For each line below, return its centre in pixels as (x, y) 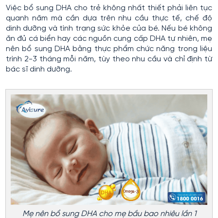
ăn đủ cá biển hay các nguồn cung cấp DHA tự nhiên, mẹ (109, 38)
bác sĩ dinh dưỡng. (39, 69)
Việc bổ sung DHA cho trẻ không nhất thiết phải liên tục (109, 8)
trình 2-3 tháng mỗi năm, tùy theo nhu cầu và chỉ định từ (109, 59)
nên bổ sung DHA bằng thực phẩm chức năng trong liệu (109, 49)
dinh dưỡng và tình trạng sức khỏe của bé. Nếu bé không (109, 28)
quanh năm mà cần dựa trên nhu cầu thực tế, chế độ (109, 18)
